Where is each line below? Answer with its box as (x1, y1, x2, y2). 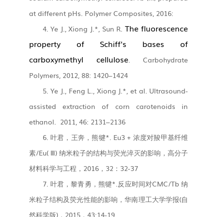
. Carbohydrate (128, 54, 188, 64)
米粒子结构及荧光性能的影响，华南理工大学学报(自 (29, 194, 188, 204)
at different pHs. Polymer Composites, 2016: (29, 8, 173, 18)
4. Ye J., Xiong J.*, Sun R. (42, 23, 125, 33)
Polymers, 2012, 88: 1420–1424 (29, 70, 128, 80)
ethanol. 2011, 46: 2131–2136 (29, 116, 125, 126)
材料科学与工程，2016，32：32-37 (29, 163, 138, 173)
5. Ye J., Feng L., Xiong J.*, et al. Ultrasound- (42, 85, 188, 95)
